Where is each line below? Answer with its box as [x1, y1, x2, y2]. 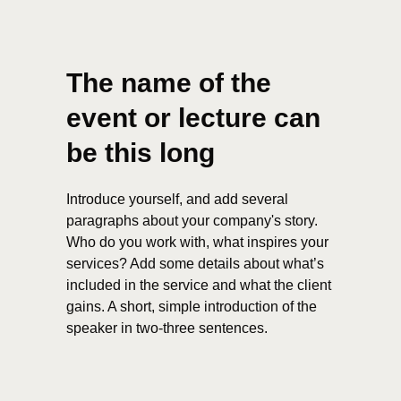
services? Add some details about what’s [66, 256, 324, 271]
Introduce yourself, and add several [66, 192, 288, 207]
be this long [66, 138, 215, 167]
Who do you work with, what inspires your [66, 235, 328, 250]
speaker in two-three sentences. [66, 320, 268, 336]
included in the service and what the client [66, 277, 331, 293]
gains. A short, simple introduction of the [66, 299, 317, 314]
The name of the [66, 68, 271, 98]
